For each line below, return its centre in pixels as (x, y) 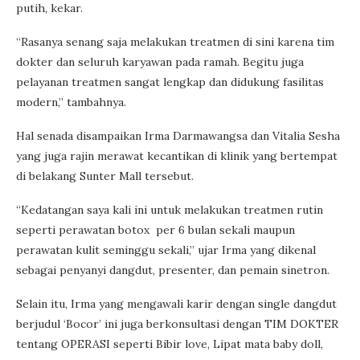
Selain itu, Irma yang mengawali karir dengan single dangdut (176, 303)
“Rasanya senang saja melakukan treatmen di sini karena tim (175, 41)
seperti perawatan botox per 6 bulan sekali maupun (155, 229)
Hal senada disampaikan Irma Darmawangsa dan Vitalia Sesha (178, 135)
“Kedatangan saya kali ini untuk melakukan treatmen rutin (170, 209)
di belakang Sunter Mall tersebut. (105, 176)
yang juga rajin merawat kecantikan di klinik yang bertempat (177, 155)
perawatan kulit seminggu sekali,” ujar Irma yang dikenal (166, 250)
